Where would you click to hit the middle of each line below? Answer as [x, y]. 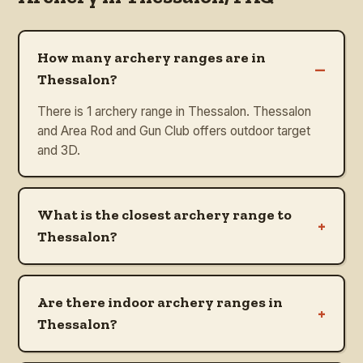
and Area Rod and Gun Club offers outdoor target [174, 130]
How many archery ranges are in [152, 57]
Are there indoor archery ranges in [160, 302]
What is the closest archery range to [164, 214]
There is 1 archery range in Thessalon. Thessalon [174, 111]
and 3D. [59, 150]
